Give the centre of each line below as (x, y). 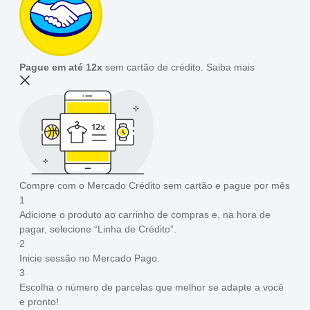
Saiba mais (230, 67)
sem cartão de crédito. (153, 67)
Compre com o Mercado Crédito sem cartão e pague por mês (155, 185)
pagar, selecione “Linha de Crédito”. (98, 229)
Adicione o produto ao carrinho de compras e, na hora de (145, 214)
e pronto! (39, 301)
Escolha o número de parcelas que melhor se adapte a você (152, 287)
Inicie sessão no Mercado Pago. (90, 258)
